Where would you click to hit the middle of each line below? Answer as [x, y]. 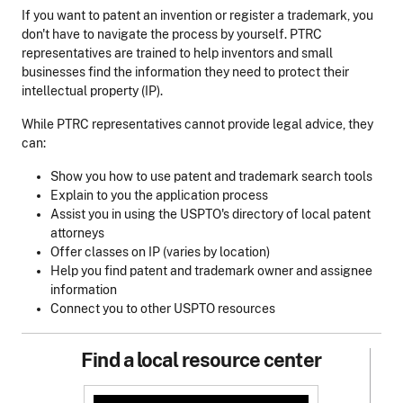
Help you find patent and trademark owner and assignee [211, 271]
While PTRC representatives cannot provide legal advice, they [197, 125]
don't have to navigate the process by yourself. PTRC [172, 35]
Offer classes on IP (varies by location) [161, 252]
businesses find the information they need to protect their [185, 72]
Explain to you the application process [159, 196]
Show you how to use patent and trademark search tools [211, 177]
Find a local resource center [201, 360]
